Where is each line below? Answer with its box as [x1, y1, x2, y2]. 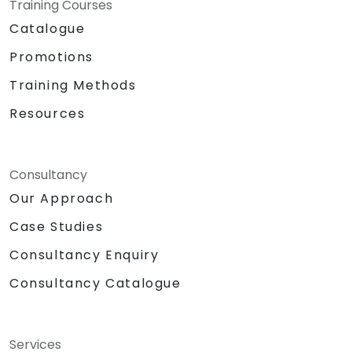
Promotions [9, 47, 93, 66]
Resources [9, 104, 86, 123]
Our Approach [9, 189, 114, 207]
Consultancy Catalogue [9, 274, 181, 293]
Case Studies [9, 217, 104, 236]
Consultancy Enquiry [9, 246, 159, 265]
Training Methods [9, 75, 137, 94]
